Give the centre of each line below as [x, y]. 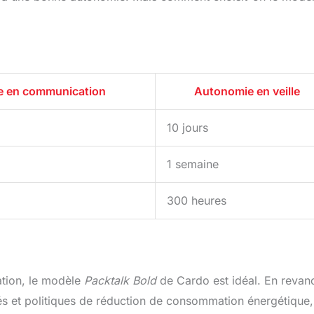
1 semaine [193, 164]
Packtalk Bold [120, 280]
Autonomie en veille [247, 91]
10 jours [187, 127]
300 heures [197, 200]
